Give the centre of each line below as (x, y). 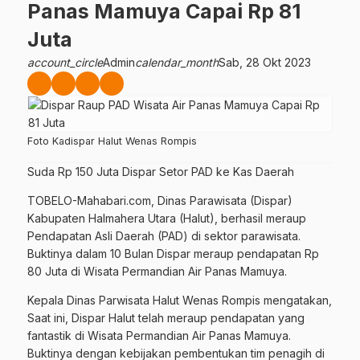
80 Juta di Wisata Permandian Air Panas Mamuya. (157, 271)
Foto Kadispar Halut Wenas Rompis (112, 141)
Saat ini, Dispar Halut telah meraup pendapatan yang (166, 317)
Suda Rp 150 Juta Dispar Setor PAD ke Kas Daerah (161, 171)
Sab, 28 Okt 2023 (265, 62)
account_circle (65, 62)
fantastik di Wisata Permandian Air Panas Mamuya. (159, 335)
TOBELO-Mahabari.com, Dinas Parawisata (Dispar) (160, 200)
